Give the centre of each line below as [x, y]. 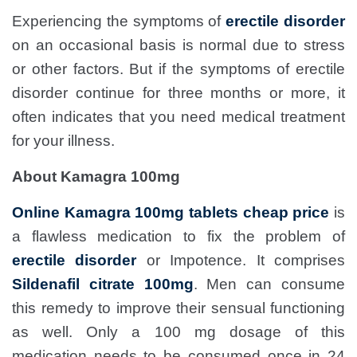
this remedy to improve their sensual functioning [178, 308]
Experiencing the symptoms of [119, 21]
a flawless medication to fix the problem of [178, 236]
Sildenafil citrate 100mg [103, 284]
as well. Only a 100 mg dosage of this [178, 332]
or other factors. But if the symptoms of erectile [178, 69]
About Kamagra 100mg [96, 177]
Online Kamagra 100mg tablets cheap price [171, 212]
